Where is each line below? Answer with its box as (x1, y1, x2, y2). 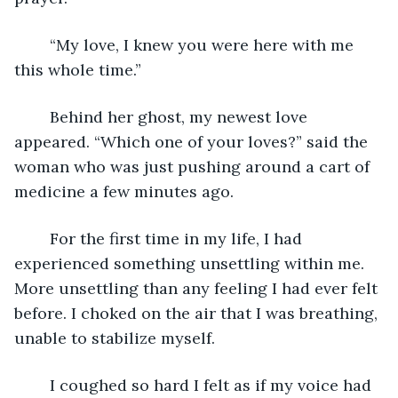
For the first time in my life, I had (32, 227, 50, 249)
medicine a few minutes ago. (14, 180, 234, 202)
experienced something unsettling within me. (14, 252, 369, 274)
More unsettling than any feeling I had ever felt (14, 277, 382, 298)
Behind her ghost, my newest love (32, 106, 50, 127)
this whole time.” (14, 59, 141, 80)
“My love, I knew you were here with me (32, 34, 50, 55)
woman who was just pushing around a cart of (14, 155, 374, 177)
